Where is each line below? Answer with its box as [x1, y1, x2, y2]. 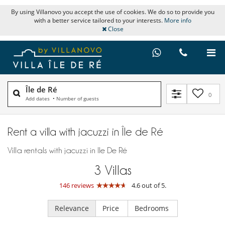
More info [164, 16, 191, 25]
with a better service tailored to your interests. [34, 16, 164, 25]
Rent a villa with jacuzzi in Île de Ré [8, 125, 163, 138]
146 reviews [59, 180, 94, 190]
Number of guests [56, 94, 99, 102]
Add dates [26, 94, 51, 102]
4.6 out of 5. [131, 180, 166, 190]
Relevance [54, 203, 89, 213]
